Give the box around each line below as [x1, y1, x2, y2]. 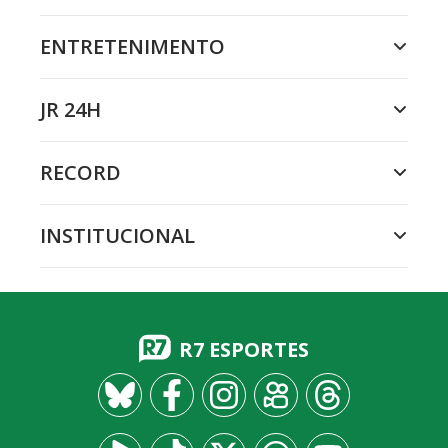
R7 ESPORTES [179, 336, 309, 363]
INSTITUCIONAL [40, 222, 195, 249]
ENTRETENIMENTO [40, 33, 225, 60]
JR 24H [40, 96, 101, 123]
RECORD [40, 159, 121, 186]
